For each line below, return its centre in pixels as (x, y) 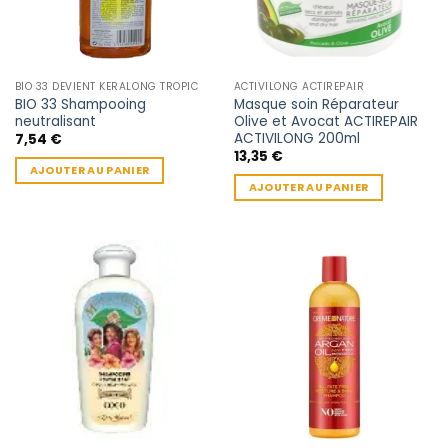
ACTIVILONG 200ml (296, 138)
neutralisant (55, 121)
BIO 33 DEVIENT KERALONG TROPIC (106, 87)
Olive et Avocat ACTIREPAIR (325, 121)
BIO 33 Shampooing (80, 104)
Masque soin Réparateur (316, 104)
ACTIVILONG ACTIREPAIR (299, 87)
